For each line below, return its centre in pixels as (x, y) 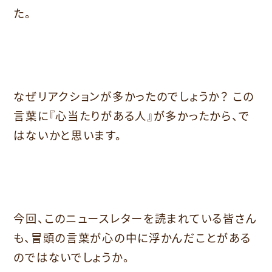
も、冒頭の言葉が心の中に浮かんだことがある (132, 237)
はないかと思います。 (68, 134)
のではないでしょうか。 (72, 257)
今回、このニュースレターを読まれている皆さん (135, 218)
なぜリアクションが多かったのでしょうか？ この (134, 96)
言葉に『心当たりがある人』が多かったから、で (132, 115)
